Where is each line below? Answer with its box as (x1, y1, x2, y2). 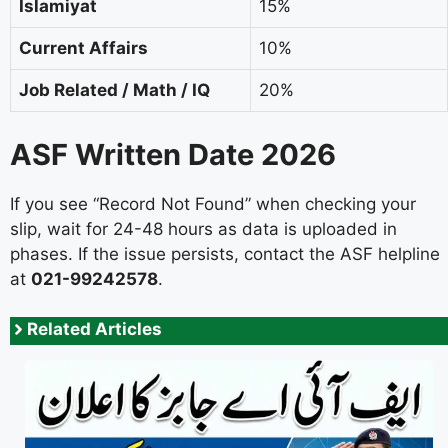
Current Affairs (19, 38, 148, 59)
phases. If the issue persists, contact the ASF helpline (10, 243, 440, 264)
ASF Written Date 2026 (10, 136, 336, 172)
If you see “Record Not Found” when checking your (10, 193, 416, 214)
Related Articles (27, 319, 162, 340)
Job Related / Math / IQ (19, 80, 210, 101)
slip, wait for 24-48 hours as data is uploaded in (10, 218, 397, 239)
